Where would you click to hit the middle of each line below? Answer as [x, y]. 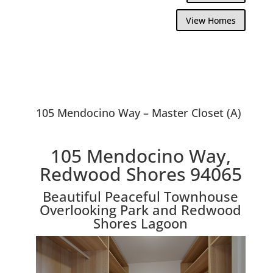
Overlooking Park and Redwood [141, 209]
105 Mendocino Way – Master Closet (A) [138, 112]
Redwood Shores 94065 [140, 174]
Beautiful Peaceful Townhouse [141, 196]
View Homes [211, 20]
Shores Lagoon [141, 223]
